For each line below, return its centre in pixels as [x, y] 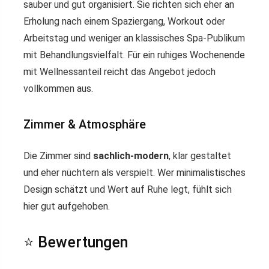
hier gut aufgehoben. [67, 207]
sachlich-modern [131, 156]
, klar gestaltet [200, 156]
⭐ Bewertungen [76, 243]
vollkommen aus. [58, 89]
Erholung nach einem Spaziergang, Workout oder [124, 22]
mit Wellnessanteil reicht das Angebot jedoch [119, 72]
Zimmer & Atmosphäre [85, 125]
